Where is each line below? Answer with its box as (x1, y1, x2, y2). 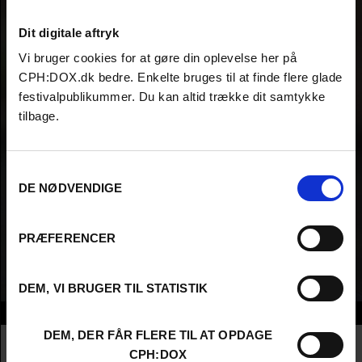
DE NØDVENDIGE (19, 181, 123, 195)
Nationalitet (6, 332, 69, 343)
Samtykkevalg (6, 165, 83, 179)
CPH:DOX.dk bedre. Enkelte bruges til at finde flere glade (19, 70, 343, 84)
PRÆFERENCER (19, 231, 116, 245)
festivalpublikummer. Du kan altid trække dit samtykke (19, 90, 326, 103)
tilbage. (19, 109, 63, 123)
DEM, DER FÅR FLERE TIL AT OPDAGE (43, 328, 273, 342)
